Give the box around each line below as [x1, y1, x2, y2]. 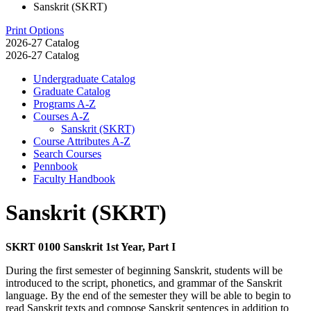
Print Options [6, 24, 64, 36]
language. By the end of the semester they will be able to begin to [6, 289, 291, 301]
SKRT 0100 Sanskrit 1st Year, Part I [6, 240, 176, 253]
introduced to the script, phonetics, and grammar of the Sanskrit [6, 276, 282, 289]
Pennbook [33, 160, 78, 172]
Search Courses [33, 147, 101, 160]
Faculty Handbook [33, 172, 115, 185]
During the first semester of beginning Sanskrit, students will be [6, 264, 283, 276]
